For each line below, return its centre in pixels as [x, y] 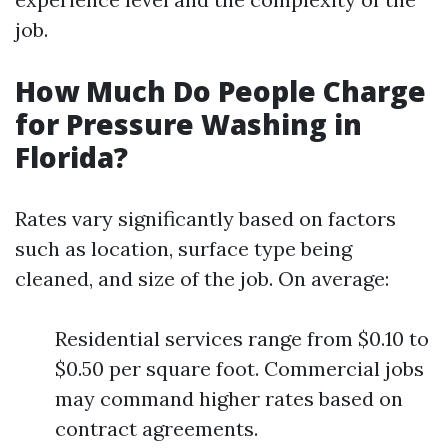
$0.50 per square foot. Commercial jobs [239, 368]
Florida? [71, 157]
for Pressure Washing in [188, 124]
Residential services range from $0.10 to [242, 338]
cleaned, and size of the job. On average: [202, 278]
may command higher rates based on [229, 398]
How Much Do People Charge [220, 91]
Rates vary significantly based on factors [205, 218]
